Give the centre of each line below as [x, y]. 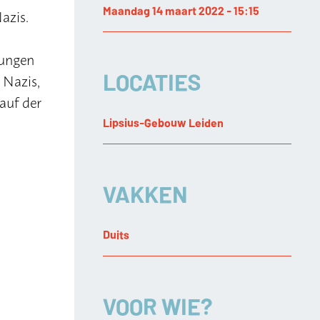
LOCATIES [152, 80]
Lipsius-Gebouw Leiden [163, 122]
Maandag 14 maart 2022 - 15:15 [181, 10]
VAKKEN [145, 192]
